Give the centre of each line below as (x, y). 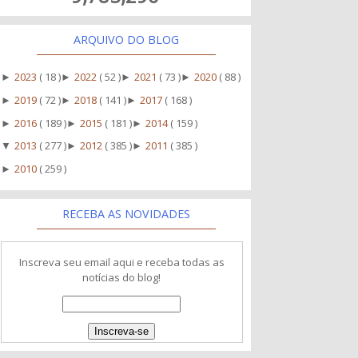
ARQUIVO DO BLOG (127, 39)
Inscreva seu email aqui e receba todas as (121, 262)
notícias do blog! (122, 277)
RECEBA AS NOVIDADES (127, 213)
